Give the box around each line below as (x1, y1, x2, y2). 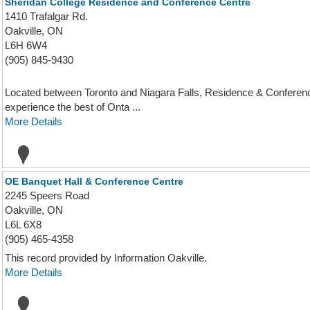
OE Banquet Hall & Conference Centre (5, 176, 183, 187)
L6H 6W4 (5, 39, 47, 51)
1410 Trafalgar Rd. (5, 10, 88, 22)
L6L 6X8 (5, 219, 42, 230)
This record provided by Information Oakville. (5, 252, 207, 264)
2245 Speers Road (5, 190, 89, 201)
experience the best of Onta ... (5, 101, 140, 113)
